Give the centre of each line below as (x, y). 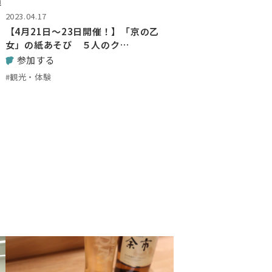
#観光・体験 (28, 77)
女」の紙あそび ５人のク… (67, 44)
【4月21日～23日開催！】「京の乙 (82, 31)
